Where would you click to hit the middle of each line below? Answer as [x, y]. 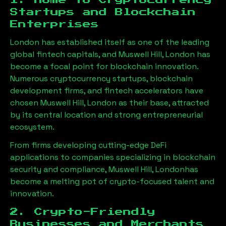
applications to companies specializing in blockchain [113, 157]
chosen [25, 103]
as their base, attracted [163, 103]
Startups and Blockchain [103, 12]
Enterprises [54, 24]
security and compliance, [59, 169]
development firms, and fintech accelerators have [107, 91]
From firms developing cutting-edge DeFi [88, 145]
